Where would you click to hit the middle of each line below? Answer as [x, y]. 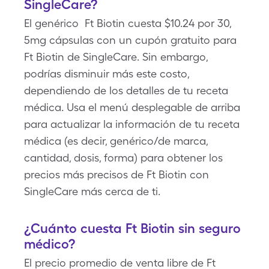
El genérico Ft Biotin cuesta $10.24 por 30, [128, 23]
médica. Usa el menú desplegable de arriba [132, 107]
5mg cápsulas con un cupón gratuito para [130, 40]
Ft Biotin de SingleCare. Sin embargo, [116, 57]
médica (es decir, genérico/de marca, [116, 141]
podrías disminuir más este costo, [107, 74]
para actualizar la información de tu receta [132, 124]
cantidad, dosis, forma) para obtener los [123, 158]
